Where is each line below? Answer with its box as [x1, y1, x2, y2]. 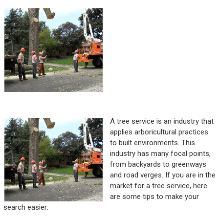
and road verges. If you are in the [109, 171, 216, 180]
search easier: [3, 203, 48, 212]
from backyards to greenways [109, 160, 206, 169]
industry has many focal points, [109, 149, 211, 158]
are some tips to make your [109, 192, 199, 201]
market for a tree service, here [109, 181, 207, 191]
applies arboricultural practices [109, 128, 208, 137]
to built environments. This [109, 138, 195, 148]
